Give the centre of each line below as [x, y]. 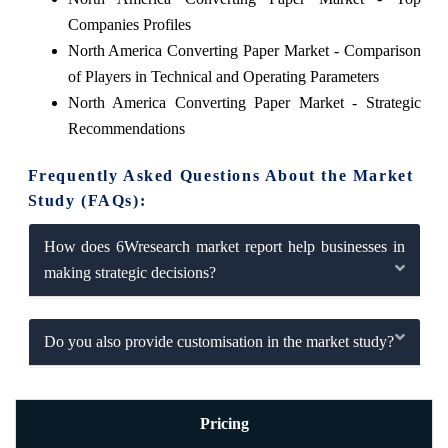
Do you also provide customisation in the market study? [218, 341]
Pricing [224, 423]
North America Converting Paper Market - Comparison [244, 50]
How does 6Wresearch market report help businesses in [224, 246]
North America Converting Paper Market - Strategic [244, 102]
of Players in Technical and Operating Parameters [223, 76]
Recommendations [126, 128]
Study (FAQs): [87, 200]
